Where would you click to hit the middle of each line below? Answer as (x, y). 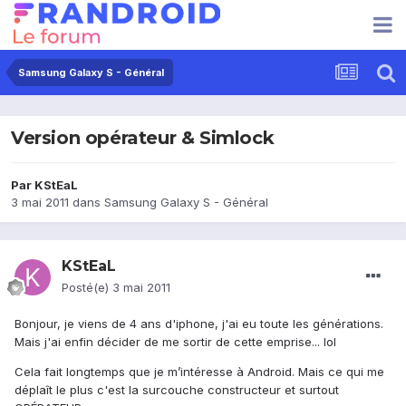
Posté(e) (87, 288)
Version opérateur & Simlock (143, 138)
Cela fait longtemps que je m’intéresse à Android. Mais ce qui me (199, 372)
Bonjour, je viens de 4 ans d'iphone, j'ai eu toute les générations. (199, 324)
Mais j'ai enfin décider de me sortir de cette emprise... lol (175, 342)
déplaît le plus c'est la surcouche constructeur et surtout (177, 390)
